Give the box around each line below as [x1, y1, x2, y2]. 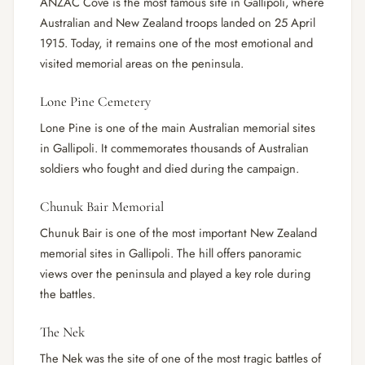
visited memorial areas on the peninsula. [40, 54, 244, 73]
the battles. [40, 284, 95, 303]
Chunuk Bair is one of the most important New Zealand [40, 223, 317, 242]
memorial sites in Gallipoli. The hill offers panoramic [40, 244, 301, 262]
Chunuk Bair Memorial [40, 197, 164, 215]
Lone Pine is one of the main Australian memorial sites [40, 118, 315, 137]
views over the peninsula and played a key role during [40, 264, 310, 283]
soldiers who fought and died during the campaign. [40, 159, 299, 178]
